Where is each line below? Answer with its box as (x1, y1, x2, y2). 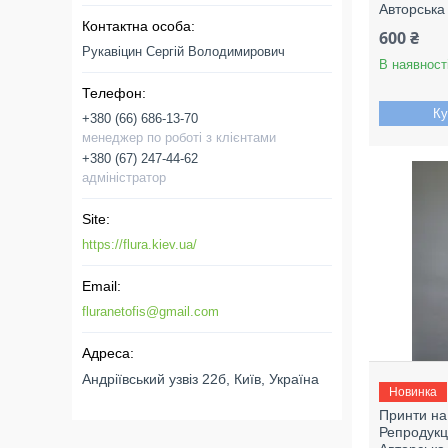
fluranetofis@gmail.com (82, 304, 219, 319)
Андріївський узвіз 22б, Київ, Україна (82, 371, 319, 387)
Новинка (389, 385, 438, 399)
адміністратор (82, 170, 166, 185)
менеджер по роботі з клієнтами (82, 130, 276, 145)
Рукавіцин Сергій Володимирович (82, 44, 285, 59)
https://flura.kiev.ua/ (82, 237, 197, 252)
